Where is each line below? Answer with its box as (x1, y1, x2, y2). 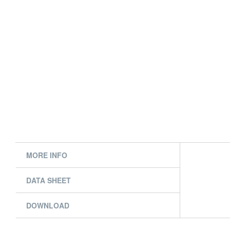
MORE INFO (26, 150, 67, 160)
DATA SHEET (26, 175, 71, 185)
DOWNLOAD (26, 200, 69, 210)
